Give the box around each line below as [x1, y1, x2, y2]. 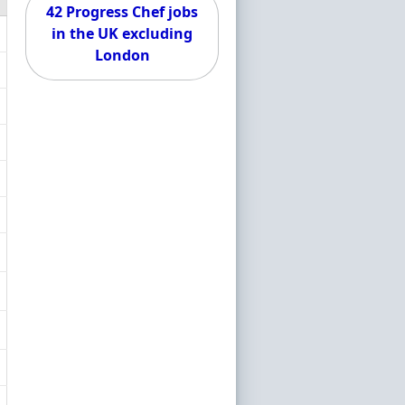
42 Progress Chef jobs [46, 2, 198, 22]
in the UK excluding [52, 24, 193, 43]
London [94, 45, 150, 65]
